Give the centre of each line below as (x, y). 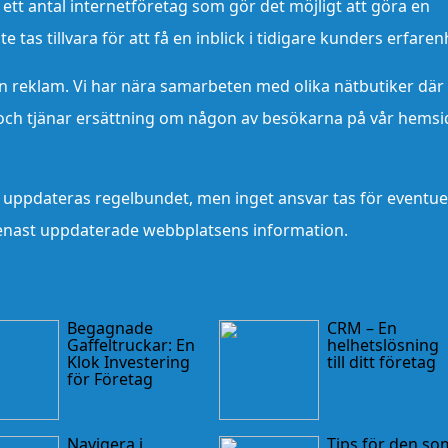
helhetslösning (382, 344)
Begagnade (109, 327)
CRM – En (361, 327)
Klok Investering (128, 361)
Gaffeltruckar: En (130, 344)
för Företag (109, 378)
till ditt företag (381, 361)
